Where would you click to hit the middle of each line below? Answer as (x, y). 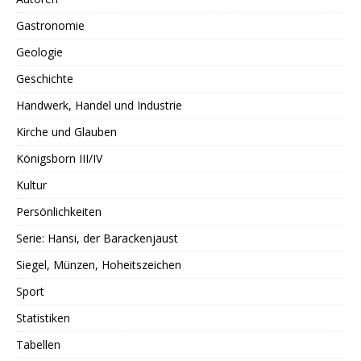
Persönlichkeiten (59, 212)
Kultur (31, 185)
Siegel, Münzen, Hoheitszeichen (99, 265)
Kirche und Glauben (66, 132)
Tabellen (38, 345)
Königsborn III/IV (59, 159)
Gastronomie (50, 26)
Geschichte (45, 79)
